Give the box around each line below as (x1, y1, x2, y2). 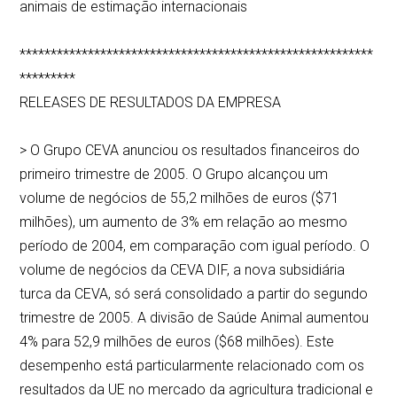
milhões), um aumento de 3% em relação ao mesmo (19, 214, 348, 231)
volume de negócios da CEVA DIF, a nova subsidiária (19, 261, 346, 279)
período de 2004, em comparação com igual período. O (19, 237, 370, 255)
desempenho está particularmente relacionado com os (19, 357, 365, 375)
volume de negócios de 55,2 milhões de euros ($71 (19, 190, 340, 207)
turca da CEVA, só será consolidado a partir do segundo (19, 285, 369, 303)
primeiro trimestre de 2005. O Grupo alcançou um (19, 166, 329, 183)
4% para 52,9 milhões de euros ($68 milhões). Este (19, 333, 335, 351)
